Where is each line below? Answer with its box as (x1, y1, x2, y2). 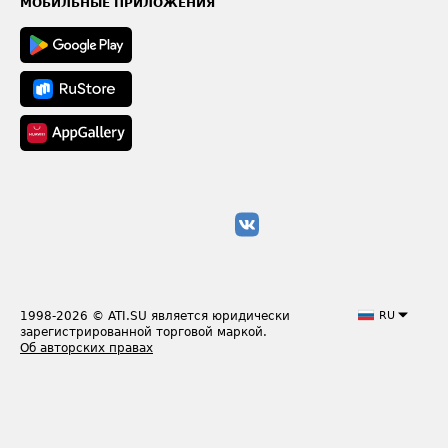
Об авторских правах (20, 340, 153, 355)
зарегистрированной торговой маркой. (20, 324, 267, 339)
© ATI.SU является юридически (92, 308, 290, 323)
